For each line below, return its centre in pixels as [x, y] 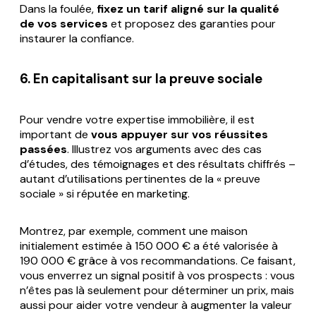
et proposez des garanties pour [192, 23]
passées [43, 149]
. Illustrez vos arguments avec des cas [164, 149]
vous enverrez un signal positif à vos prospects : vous [157, 275]
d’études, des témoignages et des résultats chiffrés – [158, 164]
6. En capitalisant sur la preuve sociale [141, 79]
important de [55, 134]
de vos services [64, 23]
